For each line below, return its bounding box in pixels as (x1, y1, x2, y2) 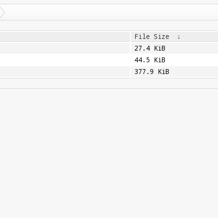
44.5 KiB (134, 55, 165, 64)
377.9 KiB (134, 67, 169, 76)
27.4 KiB (134, 44, 165, 53)
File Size (134, 32, 169, 41)
